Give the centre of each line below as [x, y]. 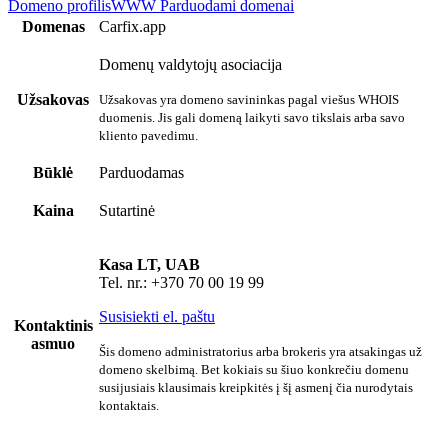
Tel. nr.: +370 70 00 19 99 [181, 282]
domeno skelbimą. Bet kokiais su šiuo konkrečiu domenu [254, 369]
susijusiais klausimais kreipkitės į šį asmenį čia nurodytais [256, 387]
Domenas [53, 26]
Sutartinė [127, 210]
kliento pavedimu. [148, 135]
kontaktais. [129, 405]
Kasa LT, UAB [149, 264]
